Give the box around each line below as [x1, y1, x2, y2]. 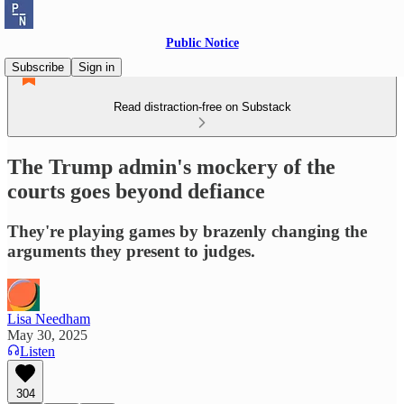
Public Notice [165, 36, 239, 50]
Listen [20, 343, 55, 359]
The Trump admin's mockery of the [7, 154, 335, 179]
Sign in [78, 60, 115, 74]
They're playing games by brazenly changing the [7, 221, 367, 241]
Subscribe [12, 60, 64, 74]
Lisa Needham [7, 310, 90, 326]
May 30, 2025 [7, 326, 87, 343]
